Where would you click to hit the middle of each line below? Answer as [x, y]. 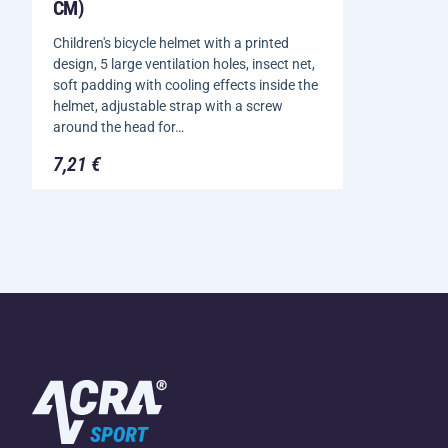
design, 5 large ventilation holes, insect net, [184, 63]
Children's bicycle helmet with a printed [171, 42]
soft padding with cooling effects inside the [185, 84]
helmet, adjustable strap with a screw [168, 105]
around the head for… [118, 126]
